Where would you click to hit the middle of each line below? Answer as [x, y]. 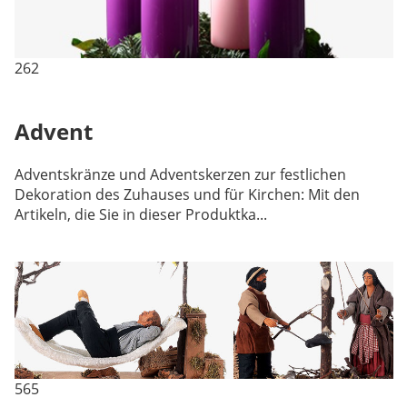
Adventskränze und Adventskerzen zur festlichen [180, 175]
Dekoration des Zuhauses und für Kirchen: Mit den [187, 195]
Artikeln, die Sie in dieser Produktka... [140, 215]
